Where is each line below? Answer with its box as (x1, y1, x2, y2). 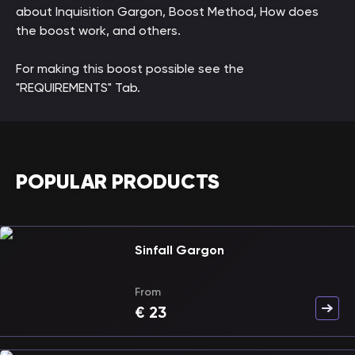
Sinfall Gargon (135, 242, 224, 258)
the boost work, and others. (16, 23, 181, 38)
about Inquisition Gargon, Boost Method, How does (16, 4, 319, 19)
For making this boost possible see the (16, 61, 244, 76)
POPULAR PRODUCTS (16, 169, 219, 194)
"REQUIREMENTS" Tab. (16, 80, 140, 95)
